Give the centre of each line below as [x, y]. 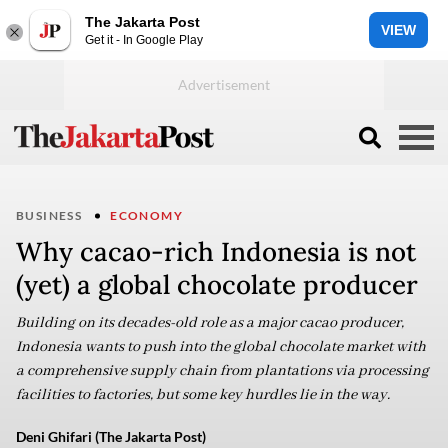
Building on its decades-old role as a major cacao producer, [210, 323]
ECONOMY [147, 215]
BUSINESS [49, 215]
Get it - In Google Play [144, 39]
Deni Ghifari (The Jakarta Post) [111, 436]
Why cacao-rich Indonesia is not [216, 251]
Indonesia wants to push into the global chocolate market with [221, 347]
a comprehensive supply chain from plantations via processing [222, 371]
